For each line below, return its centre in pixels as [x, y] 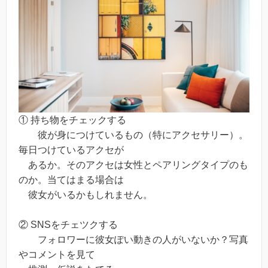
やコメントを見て [57, 255]
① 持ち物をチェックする [72, 120]
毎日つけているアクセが [71, 150]
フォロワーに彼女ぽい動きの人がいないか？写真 [133, 240]
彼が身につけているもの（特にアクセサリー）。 [133, 135]
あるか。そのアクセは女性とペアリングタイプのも [133, 165]
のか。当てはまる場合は [71, 179]
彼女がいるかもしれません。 [86, 194]
